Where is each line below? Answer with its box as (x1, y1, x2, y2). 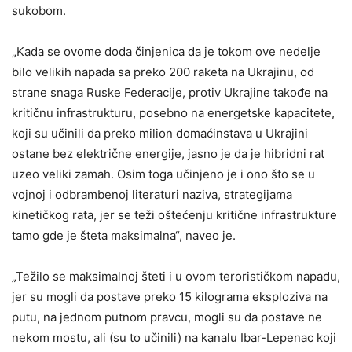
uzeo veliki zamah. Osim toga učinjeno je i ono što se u (12, 166, 315, 181)
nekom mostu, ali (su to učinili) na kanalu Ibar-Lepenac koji (12, 329, 336, 345)
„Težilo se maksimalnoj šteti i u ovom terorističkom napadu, (12, 268, 340, 284)
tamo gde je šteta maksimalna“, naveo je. (12, 227, 236, 243)
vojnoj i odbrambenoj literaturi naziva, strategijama (12, 186, 292, 202)
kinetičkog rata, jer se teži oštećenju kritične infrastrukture (12, 207, 337, 222)
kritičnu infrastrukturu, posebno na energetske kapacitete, (12, 104, 335, 120)
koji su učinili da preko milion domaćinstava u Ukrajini (12, 125, 308, 141)
